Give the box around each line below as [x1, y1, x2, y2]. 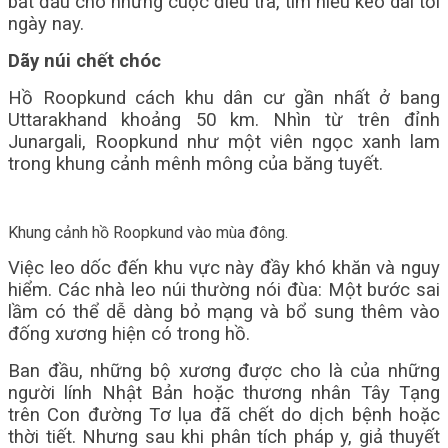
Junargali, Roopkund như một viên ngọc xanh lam [8, 131, 440, 153]
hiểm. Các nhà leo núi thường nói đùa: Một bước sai [8, 279, 440, 301]
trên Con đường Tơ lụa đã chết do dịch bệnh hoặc [8, 404, 440, 426]
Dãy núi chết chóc [8, 50, 161, 72]
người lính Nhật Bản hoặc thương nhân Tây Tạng [8, 382, 440, 404]
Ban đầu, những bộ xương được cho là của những [8, 360, 440, 382]
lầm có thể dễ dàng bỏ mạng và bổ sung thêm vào [8, 301, 440, 323]
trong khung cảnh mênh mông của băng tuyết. [8, 153, 383, 175]
